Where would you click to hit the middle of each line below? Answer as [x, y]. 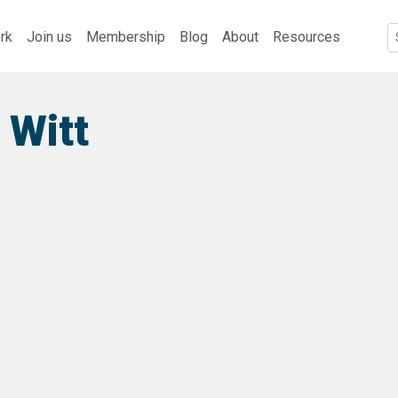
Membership [126, 36]
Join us [49, 36]
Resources [306, 36]
